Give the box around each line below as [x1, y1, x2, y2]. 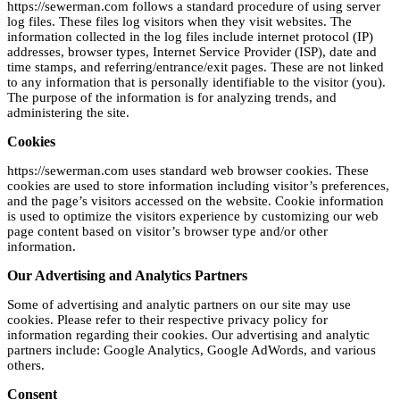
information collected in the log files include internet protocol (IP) [7, 29, 373, 45]
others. [7, 358, 45, 373]
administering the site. [7, 105, 129, 121]
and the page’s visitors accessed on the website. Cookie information [7, 194, 384, 209]
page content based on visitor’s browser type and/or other [7, 224, 328, 239]
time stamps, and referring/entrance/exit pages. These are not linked [7, 60, 384, 75]
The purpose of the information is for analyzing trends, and [7, 90, 337, 105]
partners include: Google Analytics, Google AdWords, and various [7, 343, 376, 358]
